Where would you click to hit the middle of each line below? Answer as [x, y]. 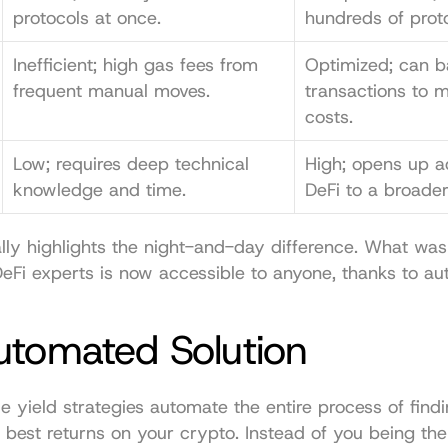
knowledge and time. [99, 190]
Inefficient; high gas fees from [135, 65]
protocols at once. [87, 18]
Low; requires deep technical [131, 164]
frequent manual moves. [111, 91]
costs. [329, 117]
